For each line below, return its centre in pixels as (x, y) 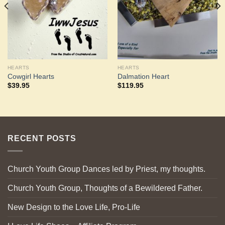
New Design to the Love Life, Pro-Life (74, 207)
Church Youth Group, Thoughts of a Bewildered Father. (105, 188)
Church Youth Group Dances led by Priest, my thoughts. (106, 169)
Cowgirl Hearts (31, 76)
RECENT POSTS (42, 139)
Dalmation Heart (143, 76)
